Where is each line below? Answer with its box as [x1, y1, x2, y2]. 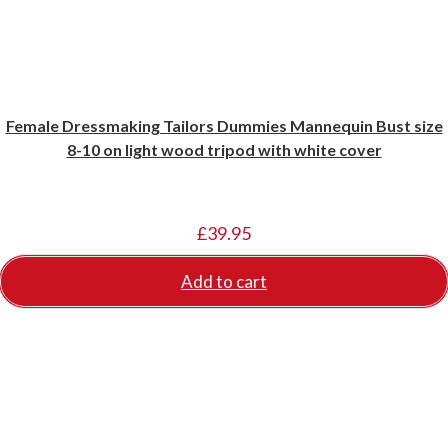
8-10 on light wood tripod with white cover [66, 140, 382, 159]
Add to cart [181, 271, 267, 292]
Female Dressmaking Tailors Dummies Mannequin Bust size [5, 116, 443, 135]
